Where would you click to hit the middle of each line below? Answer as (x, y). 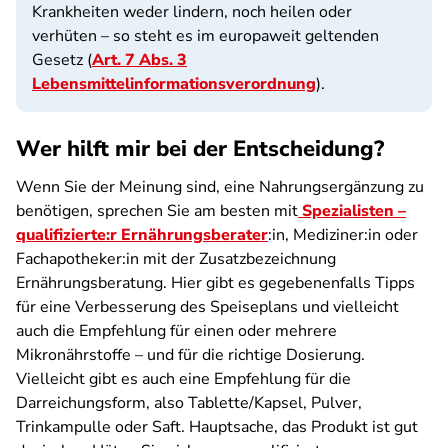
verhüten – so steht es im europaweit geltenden (205, 36)
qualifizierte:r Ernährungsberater (142, 235)
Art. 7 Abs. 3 (139, 60)
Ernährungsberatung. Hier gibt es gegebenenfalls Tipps (215, 283)
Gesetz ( (62, 60)
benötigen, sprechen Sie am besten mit (157, 211)
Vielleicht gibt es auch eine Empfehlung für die (183, 379)
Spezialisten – (352, 211)
